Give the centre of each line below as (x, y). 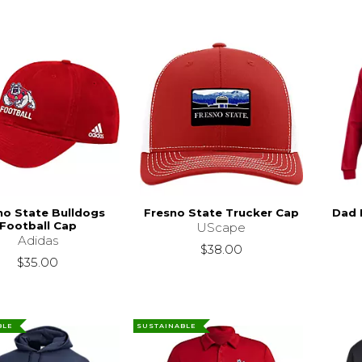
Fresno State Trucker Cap (221, 213)
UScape (221, 228)
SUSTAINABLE (167, 326)
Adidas (38, 241)
